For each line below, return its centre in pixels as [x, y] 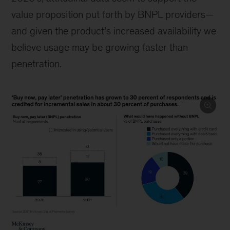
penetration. [37, 64]
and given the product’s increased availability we [114, 31]
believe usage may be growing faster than [100, 47]
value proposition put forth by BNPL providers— [113, 14]
